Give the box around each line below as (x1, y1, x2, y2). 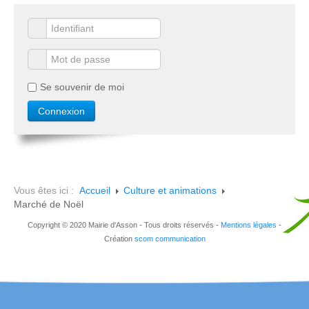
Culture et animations (123, 185, 217, 197)
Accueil (79, 185, 110, 197)
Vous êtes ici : (14, 185, 79, 197)
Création (103, 235, 134, 243)
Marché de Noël (14, 199, 83, 210)
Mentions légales (221, 221, 277, 230)
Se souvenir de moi (40, 81, 124, 93)
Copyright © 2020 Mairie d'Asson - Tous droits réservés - (28, 221, 221, 230)
